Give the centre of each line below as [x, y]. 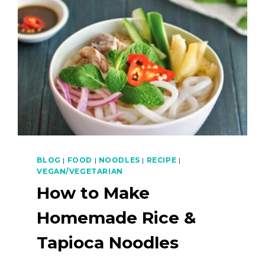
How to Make [93, 193]
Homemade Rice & [117, 217]
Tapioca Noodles [108, 242]
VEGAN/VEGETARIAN [80, 171]
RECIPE [161, 160]
